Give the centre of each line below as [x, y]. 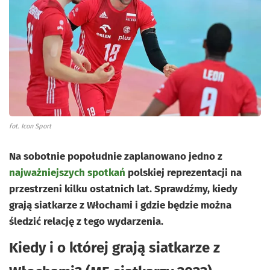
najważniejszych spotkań [67, 172]
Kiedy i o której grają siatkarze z [115, 247]
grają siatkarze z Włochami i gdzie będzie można [120, 205]
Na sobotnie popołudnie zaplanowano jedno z [116, 156]
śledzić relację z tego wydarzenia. [86, 221]
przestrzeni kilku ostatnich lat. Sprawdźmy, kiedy [123, 189]
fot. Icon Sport [30, 126]
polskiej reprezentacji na [184, 172]
